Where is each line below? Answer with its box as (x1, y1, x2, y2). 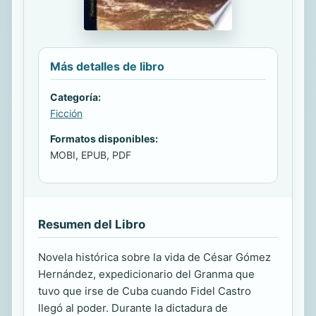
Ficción (50, 107, 83, 119)
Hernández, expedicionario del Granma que (38, 267, 255, 281)
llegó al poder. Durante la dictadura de (38, 300, 228, 315)
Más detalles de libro (50, 59, 164, 73)
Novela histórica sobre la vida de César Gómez (38, 250, 271, 264)
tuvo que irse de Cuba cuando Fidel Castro (38, 284, 251, 298)
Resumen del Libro (38, 217, 145, 231)
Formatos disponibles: (50, 132, 158, 145)
